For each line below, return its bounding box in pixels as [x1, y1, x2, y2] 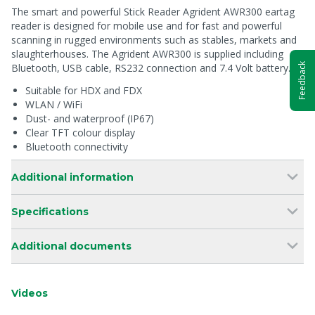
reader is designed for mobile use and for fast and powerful [11, 19, 282, 32]
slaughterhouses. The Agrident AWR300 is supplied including [11, 47, 283, 60]
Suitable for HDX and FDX [25, 84, 142, 97]
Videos [11, 287, 48, 300]
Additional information [11, 171, 134, 184]
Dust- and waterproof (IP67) [25, 112, 154, 125]
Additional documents [11, 240, 131, 252]
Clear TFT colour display [25, 126, 135, 139]
